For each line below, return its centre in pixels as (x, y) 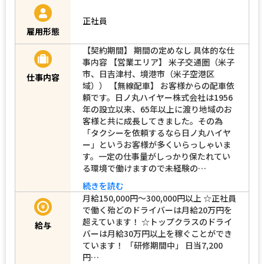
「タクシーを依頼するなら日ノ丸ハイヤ (157, 132)
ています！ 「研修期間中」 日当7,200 (153, 245)
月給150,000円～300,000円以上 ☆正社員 (159, 198)
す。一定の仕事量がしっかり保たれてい (156, 156)
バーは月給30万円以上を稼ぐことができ (157, 233)
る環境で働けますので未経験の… (144, 168)
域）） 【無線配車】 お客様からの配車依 (159, 85)
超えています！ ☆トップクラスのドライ (157, 221)
